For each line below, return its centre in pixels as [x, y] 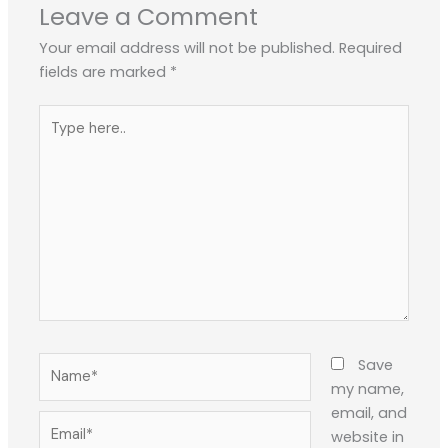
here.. [57, 140]
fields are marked [105, 71]
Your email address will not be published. [187, 47]
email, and [368, 413]
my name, [367, 389]
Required [371, 47]
